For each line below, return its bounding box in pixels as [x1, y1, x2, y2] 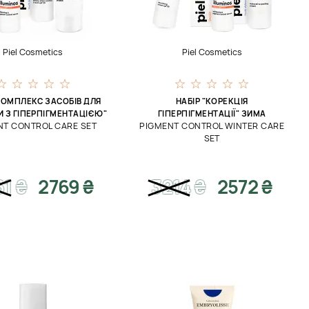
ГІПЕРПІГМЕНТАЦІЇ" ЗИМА [157, 108, 266, 119]
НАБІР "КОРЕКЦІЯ [175, 96, 248, 106]
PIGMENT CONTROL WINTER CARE [139, 120, 285, 132]
